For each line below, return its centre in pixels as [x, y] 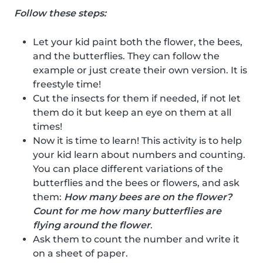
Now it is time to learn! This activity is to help [137, 140]
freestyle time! [67, 84]
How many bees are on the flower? [148, 197]
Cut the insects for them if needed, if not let [137, 98]
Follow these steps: [60, 13]
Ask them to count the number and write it [136, 239]
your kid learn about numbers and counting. [139, 154]
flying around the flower [92, 225]
